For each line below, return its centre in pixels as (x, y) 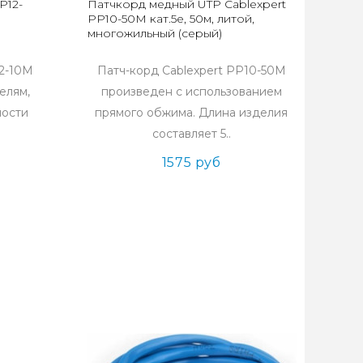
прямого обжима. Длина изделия (192, 113)
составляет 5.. (191, 134)
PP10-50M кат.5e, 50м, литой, (171, 19)
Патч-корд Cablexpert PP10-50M (191, 70)
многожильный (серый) (155, 33)
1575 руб (191, 162)
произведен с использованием (191, 92)
